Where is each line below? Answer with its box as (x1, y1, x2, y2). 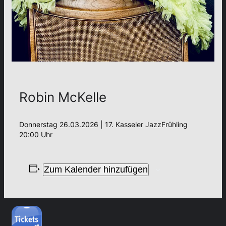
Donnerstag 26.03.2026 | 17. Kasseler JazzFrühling (19, 120, 188, 129)
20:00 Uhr (19, 130, 52, 139)
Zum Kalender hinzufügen (43, 164, 148, 175)
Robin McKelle (19, 89, 106, 105)
